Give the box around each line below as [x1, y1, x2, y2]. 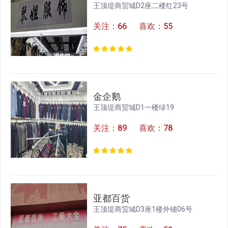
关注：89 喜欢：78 [93, 123, 173, 133]
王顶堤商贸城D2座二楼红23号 [93, 2, 189, 10]
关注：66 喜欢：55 [93, 21, 173, 32]
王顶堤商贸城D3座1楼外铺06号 [93, 205, 193, 214]
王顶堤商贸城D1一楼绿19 [93, 103, 175, 112]
